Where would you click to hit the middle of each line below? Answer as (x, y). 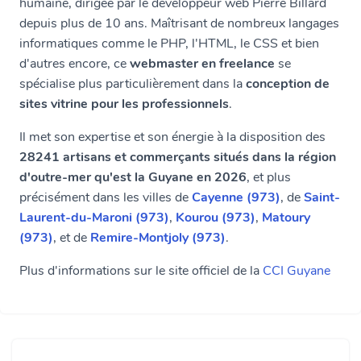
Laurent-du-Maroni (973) (94, 218)
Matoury (286, 218)
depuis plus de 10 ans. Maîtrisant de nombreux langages (179, 23)
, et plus (269, 177)
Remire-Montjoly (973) (158, 238)
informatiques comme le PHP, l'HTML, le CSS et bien (169, 44)
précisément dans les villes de (106, 197)
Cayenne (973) (236, 197)
